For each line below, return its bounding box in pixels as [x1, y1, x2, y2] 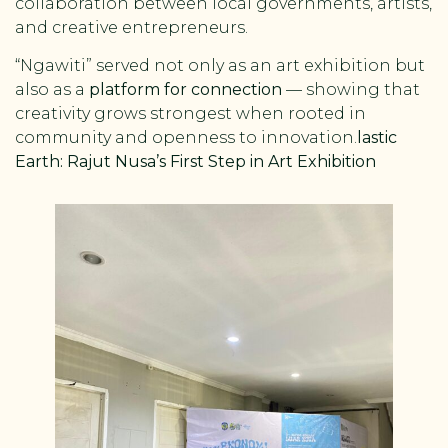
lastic [357, 127, 397, 147]
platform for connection [89, 79, 282, 99]
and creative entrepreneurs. [15, 17, 248, 37]
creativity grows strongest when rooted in [15, 103, 366, 123]
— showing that [282, 79, 420, 99]
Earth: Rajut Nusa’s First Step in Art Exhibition [15, 151, 376, 171]
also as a [15, 79, 89, 99]
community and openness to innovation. [15, 127, 357, 147]
